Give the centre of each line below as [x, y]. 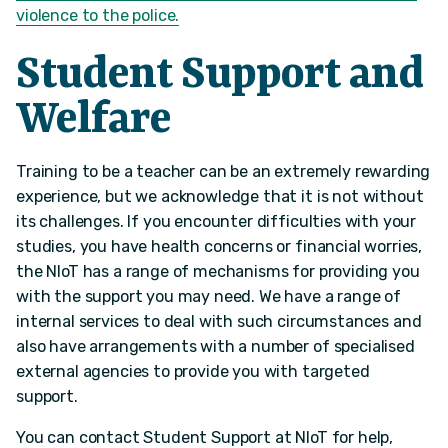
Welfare [93, 120]
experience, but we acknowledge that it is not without [220, 196]
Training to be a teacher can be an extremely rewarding [223, 171]
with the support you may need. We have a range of [209, 296]
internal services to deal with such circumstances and [219, 321]
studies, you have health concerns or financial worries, [219, 246]
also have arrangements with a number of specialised [215, 346]
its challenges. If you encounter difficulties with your [216, 221]
